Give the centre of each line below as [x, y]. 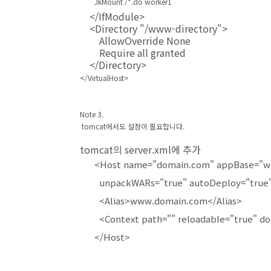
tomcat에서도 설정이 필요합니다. [132, 126]
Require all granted [133, 53]
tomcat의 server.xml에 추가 [140, 149]
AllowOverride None [135, 41]
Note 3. [92, 114]
